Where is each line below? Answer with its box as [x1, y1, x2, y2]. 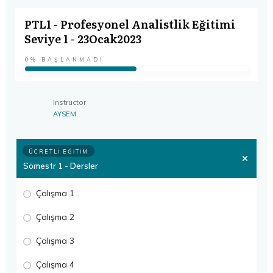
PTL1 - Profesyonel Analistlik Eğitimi [24, 15, 235, 32]
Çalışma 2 [36, 211, 74, 222]
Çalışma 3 [36, 235, 74, 246]
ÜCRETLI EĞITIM [29, 147, 88, 155]
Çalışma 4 [36, 258, 74, 270]
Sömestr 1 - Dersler [23, 160, 98, 171]
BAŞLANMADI [41, 55, 104, 63]
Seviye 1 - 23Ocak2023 [24, 30, 141, 47]
